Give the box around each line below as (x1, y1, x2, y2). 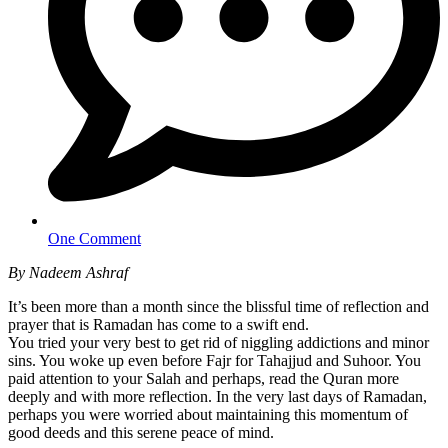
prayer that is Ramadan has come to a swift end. (8, 315, 309, 333)
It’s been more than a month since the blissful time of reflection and (8, 297, 429, 315)
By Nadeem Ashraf (8, 263, 128, 281)
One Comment (48, 229, 141, 247)
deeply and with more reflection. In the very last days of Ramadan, (8, 387, 427, 405)
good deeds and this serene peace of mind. (8, 423, 274, 441)
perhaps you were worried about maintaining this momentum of (8, 405, 408, 423)
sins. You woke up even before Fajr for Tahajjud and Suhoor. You (8, 351, 421, 369)
